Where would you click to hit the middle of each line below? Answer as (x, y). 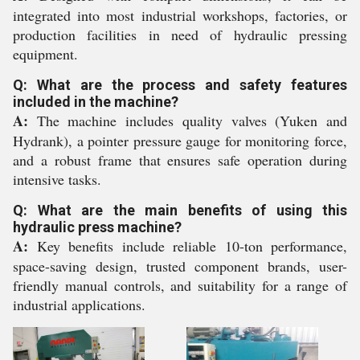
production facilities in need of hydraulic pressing (180, 35)
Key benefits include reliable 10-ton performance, (188, 246)
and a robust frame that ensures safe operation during (180, 160)
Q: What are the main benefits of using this (180, 210)
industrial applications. (79, 305)
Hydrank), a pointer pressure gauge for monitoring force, (180, 141)
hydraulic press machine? (97, 227)
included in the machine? (96, 102)
